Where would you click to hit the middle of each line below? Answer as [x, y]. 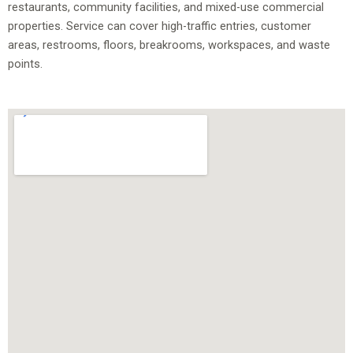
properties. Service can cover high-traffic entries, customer [160, 26]
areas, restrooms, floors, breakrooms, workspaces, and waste [169, 45]
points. [25, 63]
